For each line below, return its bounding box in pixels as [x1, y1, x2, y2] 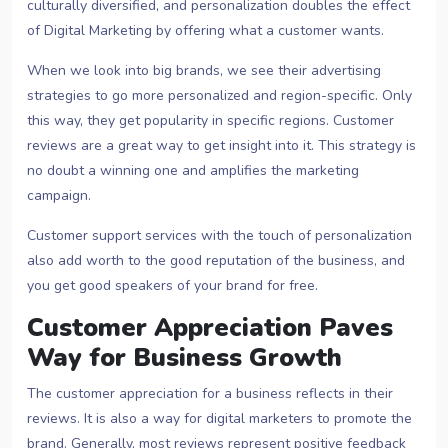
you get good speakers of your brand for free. [27, 276, 318, 296]
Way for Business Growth [27, 340, 349, 376]
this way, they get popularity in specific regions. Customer [27, 111, 394, 131]
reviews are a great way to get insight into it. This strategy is [27, 136, 416, 156]
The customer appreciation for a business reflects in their [27, 384, 393, 404]
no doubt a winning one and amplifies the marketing [27, 161, 359, 181]
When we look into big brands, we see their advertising [27, 61, 381, 81]
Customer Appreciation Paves [27, 310, 393, 346]
